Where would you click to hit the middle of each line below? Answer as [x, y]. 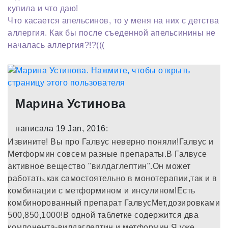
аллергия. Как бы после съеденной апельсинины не [112, 33]
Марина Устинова [70, 103]
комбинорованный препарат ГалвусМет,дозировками [114, 203]
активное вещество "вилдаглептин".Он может [99, 166]
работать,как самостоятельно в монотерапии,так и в [112, 178]
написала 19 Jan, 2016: [62, 128]
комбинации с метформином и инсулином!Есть [102, 190]
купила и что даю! [43, 8]
